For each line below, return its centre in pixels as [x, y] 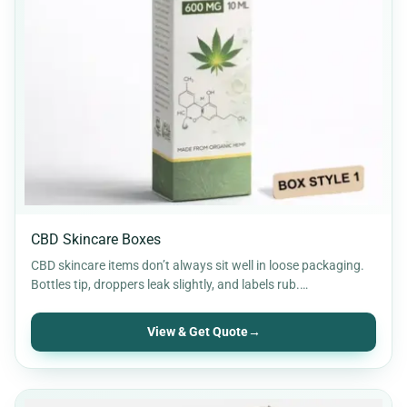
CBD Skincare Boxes [96, 239]
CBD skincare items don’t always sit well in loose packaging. [198, 265]
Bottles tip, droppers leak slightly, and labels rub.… [169, 284]
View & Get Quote [197, 332]
